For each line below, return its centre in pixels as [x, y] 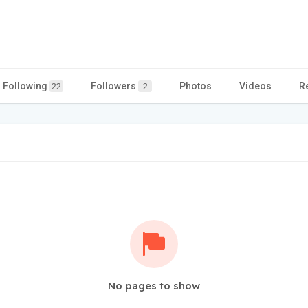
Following [26, 86]
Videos [255, 86]
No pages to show [154, 285]
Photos [196, 86]
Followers [114, 86]
